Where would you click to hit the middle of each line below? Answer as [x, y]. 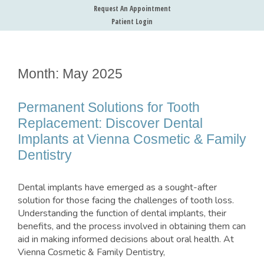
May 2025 [93, 74]
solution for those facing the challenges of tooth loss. [126, 201]
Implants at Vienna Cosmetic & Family [132, 139]
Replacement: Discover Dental [110, 123]
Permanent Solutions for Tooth [109, 108]
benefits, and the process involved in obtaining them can [132, 227]
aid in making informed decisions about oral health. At [126, 240]
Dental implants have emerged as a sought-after [117, 188]
